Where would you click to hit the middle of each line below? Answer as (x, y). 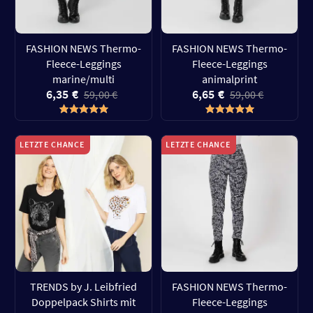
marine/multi (83, 79)
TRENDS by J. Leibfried (83, 286)
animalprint (230, 79)
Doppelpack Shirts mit (83, 302)
